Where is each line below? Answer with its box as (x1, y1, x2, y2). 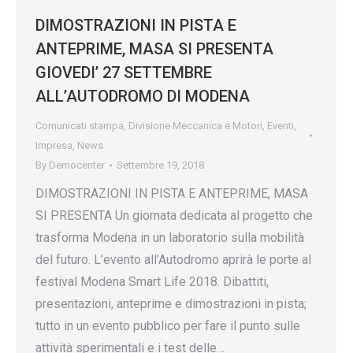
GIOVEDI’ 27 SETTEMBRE (35, 63, 212, 82)
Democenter (49, 159, 105, 171)
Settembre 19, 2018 (117, 159, 204, 171)
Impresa (35, 139, 72, 151)
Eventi (267, 120, 294, 132)
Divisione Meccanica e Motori (128, 120, 262, 132)
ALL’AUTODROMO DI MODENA (35, 87, 250, 106)
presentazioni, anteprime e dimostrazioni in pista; (35, 296, 307, 311)
